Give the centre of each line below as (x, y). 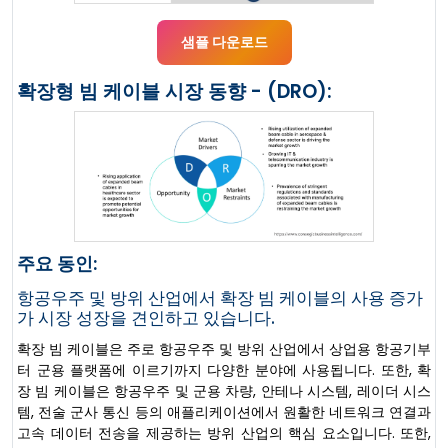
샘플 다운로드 (224, 42)
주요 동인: (57, 264)
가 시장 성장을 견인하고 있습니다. (146, 318)
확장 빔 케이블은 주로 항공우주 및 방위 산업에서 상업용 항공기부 (224, 349)
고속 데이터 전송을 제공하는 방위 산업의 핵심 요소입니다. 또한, (224, 433)
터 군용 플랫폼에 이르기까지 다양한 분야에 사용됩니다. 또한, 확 (224, 370)
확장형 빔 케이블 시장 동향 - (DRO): (174, 92)
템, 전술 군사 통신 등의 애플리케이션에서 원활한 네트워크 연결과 (224, 412)
